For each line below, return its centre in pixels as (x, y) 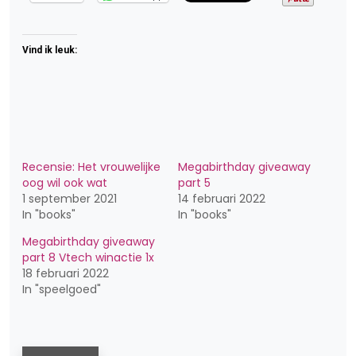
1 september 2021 (70, 199)
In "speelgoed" (62, 289)
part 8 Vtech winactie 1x (88, 257)
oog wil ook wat (65, 183)
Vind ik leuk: (50, 50)
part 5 (194, 183)
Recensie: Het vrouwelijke (91, 167)
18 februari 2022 (66, 273)
